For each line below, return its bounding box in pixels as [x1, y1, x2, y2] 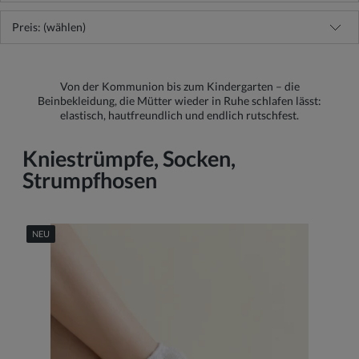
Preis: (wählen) [12, 20, 86, 34]
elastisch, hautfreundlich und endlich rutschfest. [60, 108, 299, 122]
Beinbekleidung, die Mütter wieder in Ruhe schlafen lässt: [38, 94, 321, 107]
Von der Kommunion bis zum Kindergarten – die [59, 79, 300, 93]
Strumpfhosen [22, 167, 157, 193]
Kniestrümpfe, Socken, [22, 145, 236, 171]
